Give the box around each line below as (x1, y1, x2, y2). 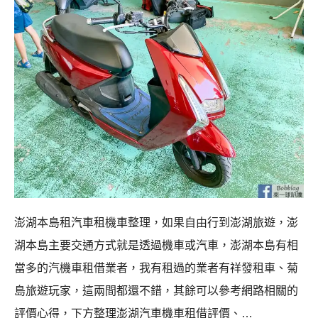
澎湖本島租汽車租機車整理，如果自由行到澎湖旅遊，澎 (14, 216, 298, 229)
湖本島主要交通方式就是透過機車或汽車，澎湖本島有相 (14, 238, 298, 251)
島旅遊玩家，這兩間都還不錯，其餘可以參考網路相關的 (14, 284, 298, 297)
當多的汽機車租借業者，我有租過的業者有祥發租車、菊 (14, 261, 298, 274)
